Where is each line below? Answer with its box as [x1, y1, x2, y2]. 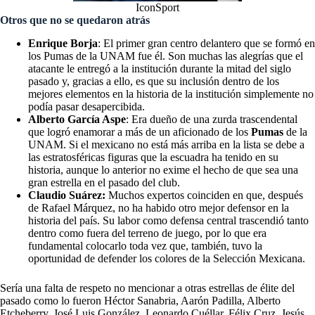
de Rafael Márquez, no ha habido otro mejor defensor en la [28, 201, 289, 214]
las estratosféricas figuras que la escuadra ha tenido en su [28, 150, 278, 163]
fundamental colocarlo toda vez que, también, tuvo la [28, 239, 262, 252]
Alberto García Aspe [28, 112, 126, 125]
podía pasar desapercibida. [28, 100, 145, 112]
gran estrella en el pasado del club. [28, 176, 180, 188]
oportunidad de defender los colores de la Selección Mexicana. [28, 252, 305, 264]
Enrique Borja [28, 37, 98, 49]
